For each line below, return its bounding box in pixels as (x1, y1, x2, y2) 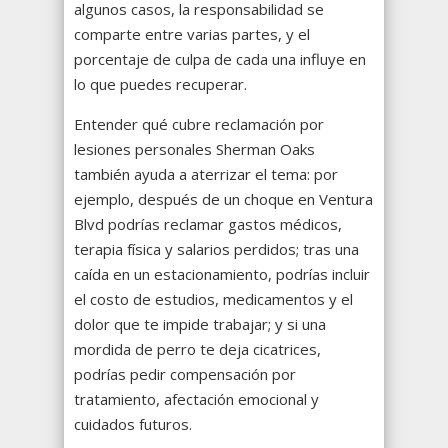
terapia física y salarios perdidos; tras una (74, 239, 359, 260)
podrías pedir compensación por (74, 364, 296, 385)
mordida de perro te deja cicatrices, (74, 339, 321, 360)
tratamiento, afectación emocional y (74, 389, 319, 410)
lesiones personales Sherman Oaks (74, 139, 315, 160)
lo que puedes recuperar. (74, 74, 247, 95)
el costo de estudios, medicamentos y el (74, 289, 353, 310)
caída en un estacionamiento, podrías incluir (74, 264, 370, 285)
